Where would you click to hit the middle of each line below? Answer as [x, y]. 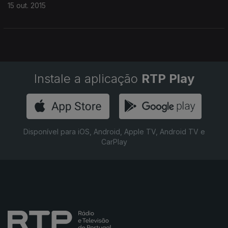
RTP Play [168, 79]
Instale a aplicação [88, 79]
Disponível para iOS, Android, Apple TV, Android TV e [114, 132]
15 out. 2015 [27, 5]
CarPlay [114, 142]
